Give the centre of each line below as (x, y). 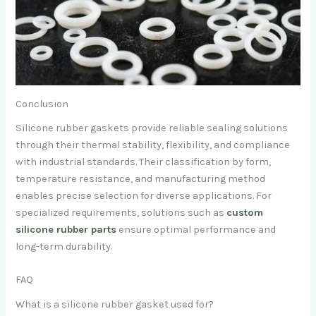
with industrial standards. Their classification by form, (144, 162)
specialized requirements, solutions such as (121, 213)
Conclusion (42, 104)
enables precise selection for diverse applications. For (144, 196)
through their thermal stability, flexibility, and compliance (153, 145)
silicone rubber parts (66, 230)
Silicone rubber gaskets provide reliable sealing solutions (152, 128)
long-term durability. (64, 247)
